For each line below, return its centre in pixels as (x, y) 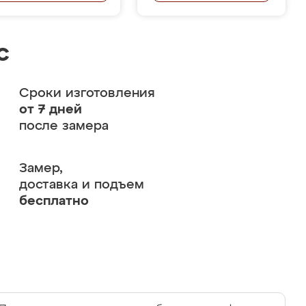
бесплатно (54, 201)
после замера (64, 126)
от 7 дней (50, 110)
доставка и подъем (81, 185)
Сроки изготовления (87, 93)
